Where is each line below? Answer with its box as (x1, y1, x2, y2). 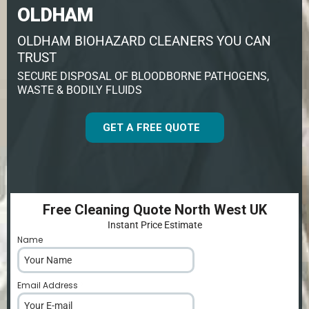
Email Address (17, 279, 80, 291)
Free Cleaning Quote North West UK (42, 201, 267, 218)
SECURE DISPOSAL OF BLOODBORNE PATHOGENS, (17, 69, 269, 83)
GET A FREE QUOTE (102, 121, 200, 134)
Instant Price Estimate (107, 219, 202, 230)
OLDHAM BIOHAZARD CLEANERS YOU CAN (17, 32, 271, 49)
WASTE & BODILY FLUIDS (17, 83, 142, 97)
